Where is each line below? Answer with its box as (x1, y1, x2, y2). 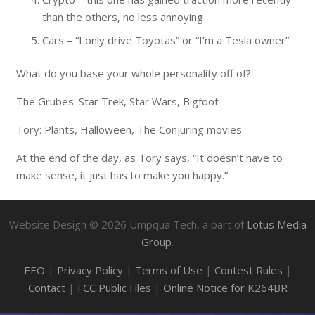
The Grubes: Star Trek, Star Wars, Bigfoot (15, 94, 219, 108)
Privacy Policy (56, 263, 123, 277)
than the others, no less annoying (42, 10, 203, 24)
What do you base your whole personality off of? (15, 66, 251, 80)
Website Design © (8, 217, 101, 231)
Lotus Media (246, 217, 307, 231)
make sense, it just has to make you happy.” (15, 168, 228, 182)
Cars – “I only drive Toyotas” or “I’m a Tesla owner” (42, 32, 289, 47)
